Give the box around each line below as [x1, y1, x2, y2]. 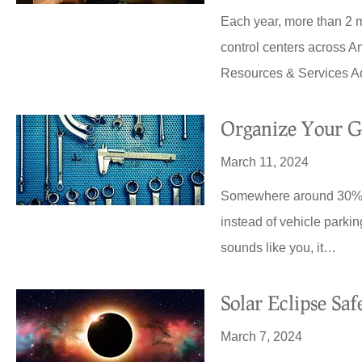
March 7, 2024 [221, 330, 303, 344]
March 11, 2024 [221, 155, 309, 170]
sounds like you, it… [221, 241, 337, 255]
